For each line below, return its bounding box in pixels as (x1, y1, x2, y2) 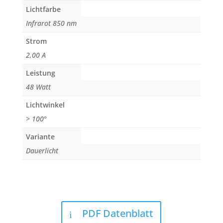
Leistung (25, 68, 55, 78)
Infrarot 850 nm (25, 18, 77, 28)
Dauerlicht (25, 146, 58, 156)
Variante (25, 132, 55, 142)
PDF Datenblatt (82, 206, 154, 220)
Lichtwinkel (25, 100, 65, 110)
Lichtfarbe (25, 4, 61, 14)
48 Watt (25, 82, 51, 92)
